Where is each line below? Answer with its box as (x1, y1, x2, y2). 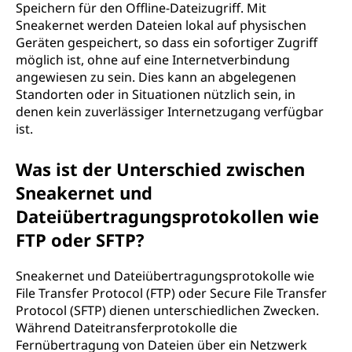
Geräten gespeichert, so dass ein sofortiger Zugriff (16, 34, 317, 51)
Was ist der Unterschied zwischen (16, 157, 305, 181)
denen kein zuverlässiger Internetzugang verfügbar (16, 103, 324, 120)
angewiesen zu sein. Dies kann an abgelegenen (16, 68, 296, 86)
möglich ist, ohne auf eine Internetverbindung (16, 51, 290, 68)
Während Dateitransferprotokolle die (16, 319, 237, 336)
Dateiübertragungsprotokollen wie (16, 204, 319, 228)
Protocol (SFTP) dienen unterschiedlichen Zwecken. (16, 302, 319, 319)
